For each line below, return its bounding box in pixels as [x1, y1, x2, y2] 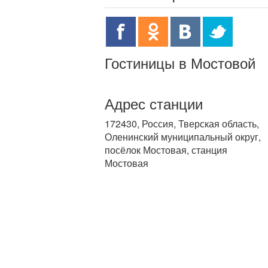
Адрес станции [105, 93, 203, 114]
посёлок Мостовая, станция [105, 143, 227, 157]
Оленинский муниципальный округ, [105, 130, 261, 144]
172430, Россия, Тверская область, [105, 117, 259, 130]
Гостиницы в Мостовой [105, 52, 255, 73]
